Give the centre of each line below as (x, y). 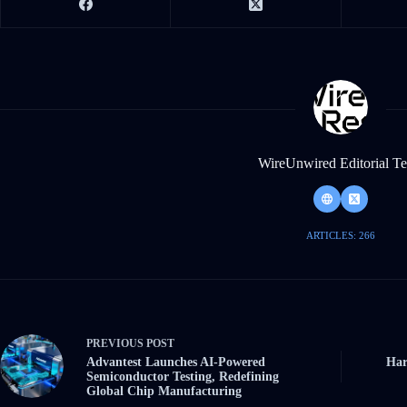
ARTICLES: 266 (341, 235)
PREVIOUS (116, 343)
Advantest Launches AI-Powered (176, 362)
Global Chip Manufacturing (164, 391)
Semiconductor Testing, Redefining (183, 376)
